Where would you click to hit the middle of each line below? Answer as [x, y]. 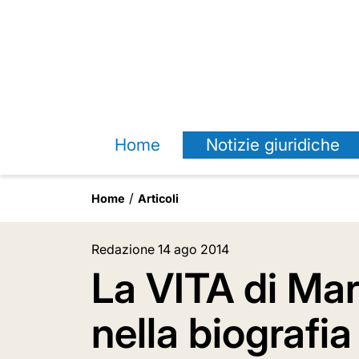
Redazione [123, 249]
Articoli [158, 198]
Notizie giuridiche [272, 145]
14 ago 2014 [194, 249]
